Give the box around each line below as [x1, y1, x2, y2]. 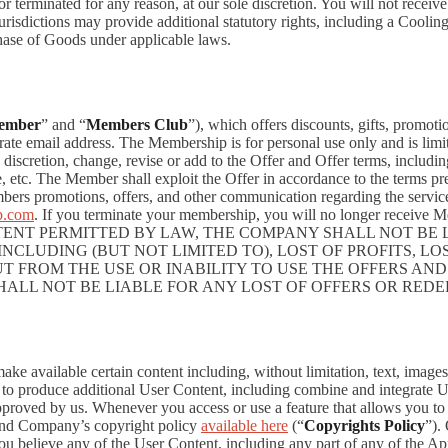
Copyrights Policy [304, 417, 425, 434]
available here [201, 417, 288, 434]
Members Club [86, 116, 188, 134]
